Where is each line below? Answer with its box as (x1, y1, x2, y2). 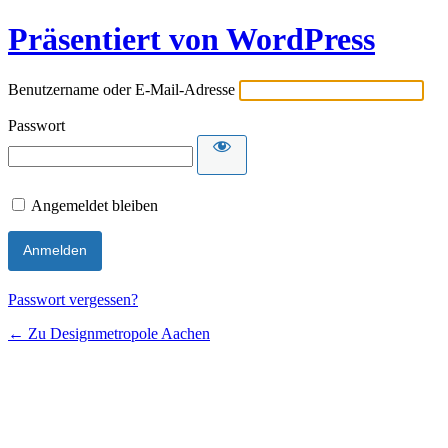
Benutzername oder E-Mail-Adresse (8, 80, 235, 98)
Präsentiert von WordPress (8, 21, 375, 58)
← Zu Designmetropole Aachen (8, 324, 210, 342)
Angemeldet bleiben (31, 196, 158, 214)
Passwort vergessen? (8, 290, 138, 308)
